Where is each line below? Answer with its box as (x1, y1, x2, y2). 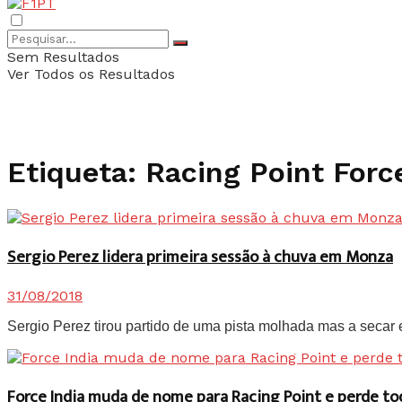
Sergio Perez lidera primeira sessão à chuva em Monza (7, 242, 393, 271)
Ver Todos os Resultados (7, 66, 175, 83)
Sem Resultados (7, 48, 119, 66)
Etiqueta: (7, 155, 145, 190)
